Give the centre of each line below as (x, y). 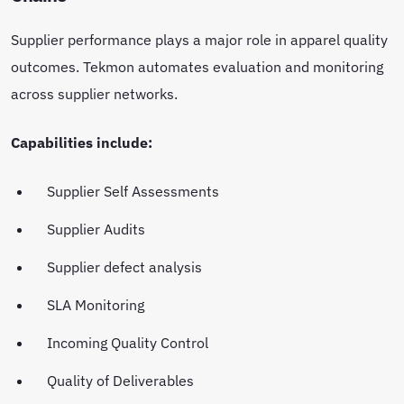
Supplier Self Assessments (135, 190)
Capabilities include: (82, 142)
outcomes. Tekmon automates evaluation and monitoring (197, 66)
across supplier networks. (96, 93)
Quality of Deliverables (122, 380)
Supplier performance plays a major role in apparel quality (199, 39)
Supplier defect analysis (126, 266)
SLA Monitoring (97, 304)
